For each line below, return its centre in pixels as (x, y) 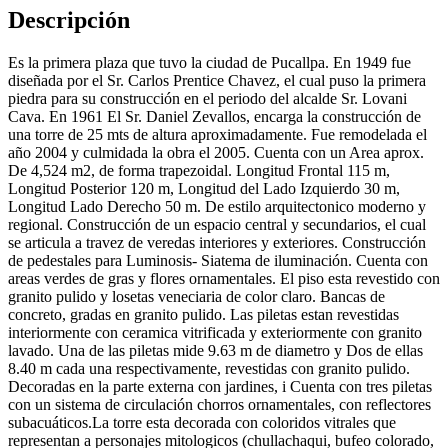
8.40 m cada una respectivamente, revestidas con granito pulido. (209, 369)
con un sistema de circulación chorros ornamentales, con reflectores (219, 405)
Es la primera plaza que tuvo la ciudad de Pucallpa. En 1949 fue (209, 63)
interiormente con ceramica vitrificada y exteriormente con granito (215, 333)
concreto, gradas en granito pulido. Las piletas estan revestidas (203, 315)
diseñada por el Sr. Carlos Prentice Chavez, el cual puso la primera (217, 81)
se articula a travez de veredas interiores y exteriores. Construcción (217, 243)
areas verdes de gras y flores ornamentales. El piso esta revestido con (224, 279)
